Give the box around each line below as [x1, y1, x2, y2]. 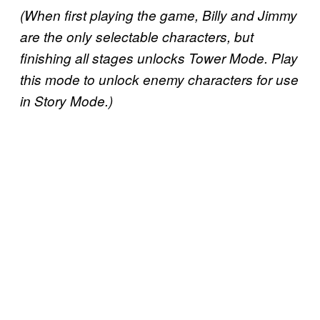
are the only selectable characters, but [20, 27, 254, 46]
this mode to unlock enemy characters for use [20, 70, 299, 89]
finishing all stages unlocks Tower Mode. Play [20, 49, 298, 68]
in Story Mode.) [20, 91, 113, 111]
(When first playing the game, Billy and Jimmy [20, 6, 297, 25]
